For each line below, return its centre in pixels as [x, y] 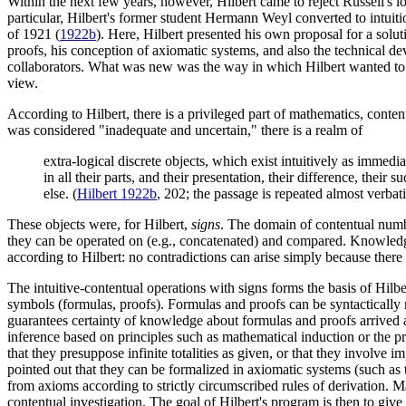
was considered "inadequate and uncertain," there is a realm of [185, 130]
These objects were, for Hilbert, [99, 225]
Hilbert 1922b [117, 194]
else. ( [60, 194]
